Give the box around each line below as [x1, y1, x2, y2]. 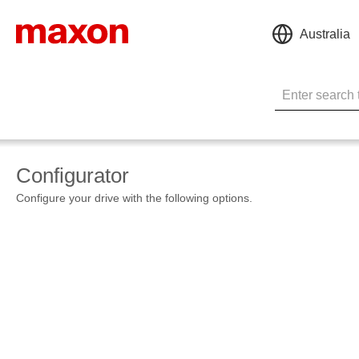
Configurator [16, 163, 129, 188]
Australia [300, 26, 350, 41]
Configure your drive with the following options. [16, 192, 252, 205]
